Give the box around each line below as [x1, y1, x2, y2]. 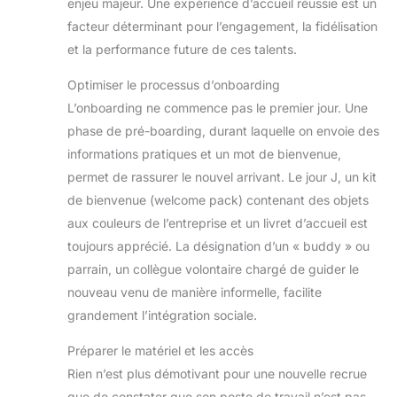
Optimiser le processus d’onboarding [67, 76, 280, 92]
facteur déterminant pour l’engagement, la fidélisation [67, 18, 378, 34]
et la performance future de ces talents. [67, 41, 297, 57]
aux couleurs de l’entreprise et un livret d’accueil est [67, 214, 368, 230]
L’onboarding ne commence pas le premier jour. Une [67, 99, 368, 115]
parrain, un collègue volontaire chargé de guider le [67, 261, 359, 276]
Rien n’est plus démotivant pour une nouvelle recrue [67, 365, 367, 381]
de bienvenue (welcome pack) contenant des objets [67, 191, 369, 207]
